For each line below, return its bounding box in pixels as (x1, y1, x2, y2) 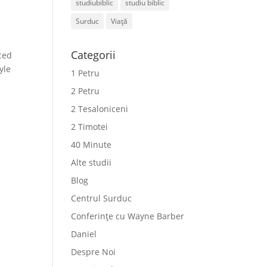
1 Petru (71, 67, 100, 79)
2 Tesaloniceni (71, 103, 129, 114)
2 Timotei (71, 121, 108, 132)
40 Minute (71, 139, 112, 150)
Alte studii (71, 157, 112, 168)
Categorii (71, 48, 116, 62)
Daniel (71, 228, 97, 240)
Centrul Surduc (71, 193, 132, 204)
